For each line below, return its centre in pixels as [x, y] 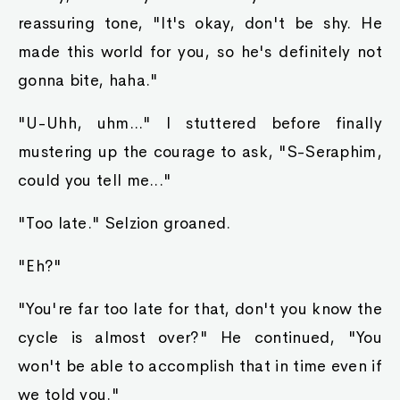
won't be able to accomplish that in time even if [200, 366]
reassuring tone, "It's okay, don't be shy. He [200, 23]
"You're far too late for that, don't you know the [200, 309]
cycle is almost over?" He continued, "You [200, 337]
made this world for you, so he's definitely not [200, 52]
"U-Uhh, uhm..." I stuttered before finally [200, 123]
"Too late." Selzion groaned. [125, 223]
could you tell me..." [95, 180]
